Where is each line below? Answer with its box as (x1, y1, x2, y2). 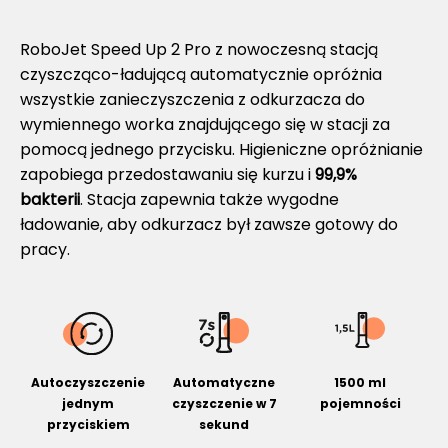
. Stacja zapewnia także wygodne (80, 187, 339, 211)
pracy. (20, 237, 70, 261)
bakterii (20, 187, 80, 211)
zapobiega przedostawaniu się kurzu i (20, 162, 315, 186)
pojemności (319, 394, 401, 412)
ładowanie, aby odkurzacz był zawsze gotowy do (20, 212, 398, 236)
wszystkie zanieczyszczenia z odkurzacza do (20, 87, 365, 111)
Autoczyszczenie (31, 373, 145, 391)
